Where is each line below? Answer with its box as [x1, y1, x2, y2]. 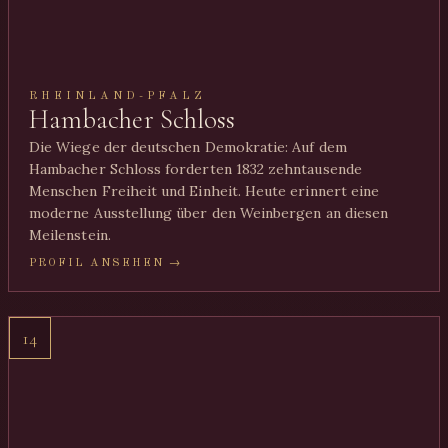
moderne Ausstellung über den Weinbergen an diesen [29, 204, 389, 222]
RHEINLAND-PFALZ [29, 90, 207, 102]
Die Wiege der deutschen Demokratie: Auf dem [29, 138, 347, 156]
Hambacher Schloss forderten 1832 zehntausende [29, 160, 362, 178]
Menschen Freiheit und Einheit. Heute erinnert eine [29, 182, 380, 200]
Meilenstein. [29, 226, 111, 244]
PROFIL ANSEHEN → [29, 257, 183, 269]
